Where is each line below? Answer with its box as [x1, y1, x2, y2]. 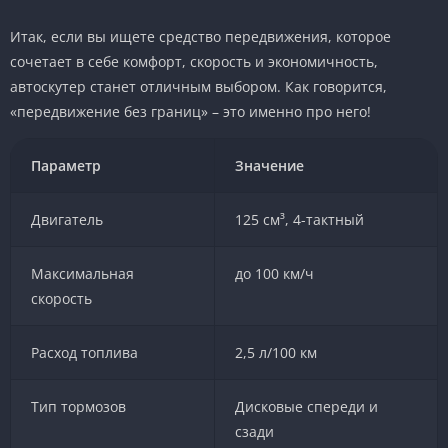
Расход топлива [30, 342, 138, 362]
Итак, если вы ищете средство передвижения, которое [10, 26, 391, 46]
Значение [235, 155, 305, 175]
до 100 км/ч [234, 263, 314, 283]
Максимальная [30, 263, 134, 283]
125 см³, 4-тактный [234, 209, 364, 229]
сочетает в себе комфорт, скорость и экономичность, [10, 51, 378, 71]
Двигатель [30, 209, 103, 229]
